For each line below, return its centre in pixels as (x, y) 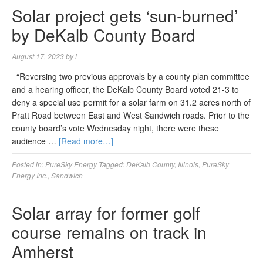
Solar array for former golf (106, 213)
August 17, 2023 (38, 56)
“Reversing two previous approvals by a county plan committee (131, 76)
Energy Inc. (30, 175)
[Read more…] (86, 141)
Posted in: (28, 164)
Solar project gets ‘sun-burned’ (125, 15)
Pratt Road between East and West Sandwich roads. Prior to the (131, 115)
